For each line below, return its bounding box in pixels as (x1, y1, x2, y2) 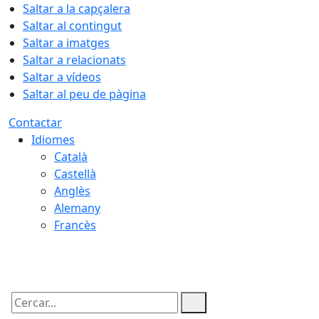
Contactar (9, 115, 62, 130)
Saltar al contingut (23, 18, 122, 33)
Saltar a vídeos (23, 69, 101, 85)
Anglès (54, 183, 90, 199)
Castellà (54, 166, 96, 182)
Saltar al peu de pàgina (23, 86, 146, 102)
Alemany (54, 200, 100, 216)
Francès (54, 217, 96, 233)
